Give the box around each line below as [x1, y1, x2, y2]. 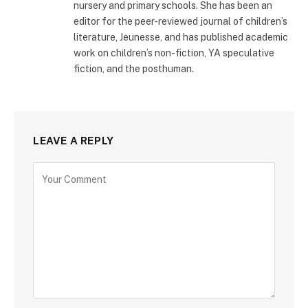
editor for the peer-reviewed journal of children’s [74, 15, 287, 27]
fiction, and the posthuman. [74, 63, 194, 74]
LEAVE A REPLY [33, 134, 114, 146]
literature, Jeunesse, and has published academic [74, 31, 288, 43]
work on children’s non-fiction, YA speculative [74, 47, 274, 58]
